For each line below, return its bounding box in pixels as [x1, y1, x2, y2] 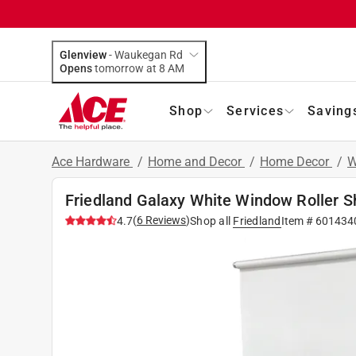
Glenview [60, 48, 106, 61]
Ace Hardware [52, 153, 133, 169]
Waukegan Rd [114, 48, 183, 61]
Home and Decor [148, 153, 245, 169]
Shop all [190, 214, 230, 227]
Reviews [143, 213, 186, 226]
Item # [281, 214, 315, 227]
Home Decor [260, 153, 332, 169]
